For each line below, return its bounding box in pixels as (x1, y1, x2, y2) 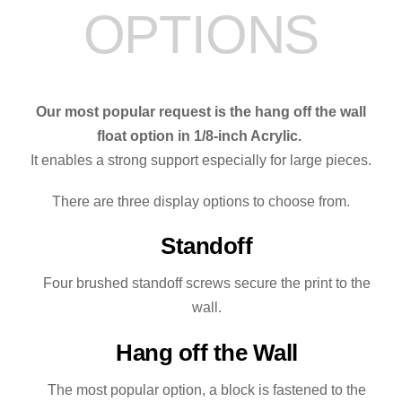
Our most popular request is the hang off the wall (36, 103, 366, 119)
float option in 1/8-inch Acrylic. (97, 127, 305, 144)
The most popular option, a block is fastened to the (47, 381, 366, 398)
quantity (200, 9, 250, 25)
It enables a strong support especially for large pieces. (31, 152, 371, 168)
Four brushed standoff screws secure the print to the (42, 275, 371, 292)
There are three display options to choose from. (52, 193, 350, 209)
